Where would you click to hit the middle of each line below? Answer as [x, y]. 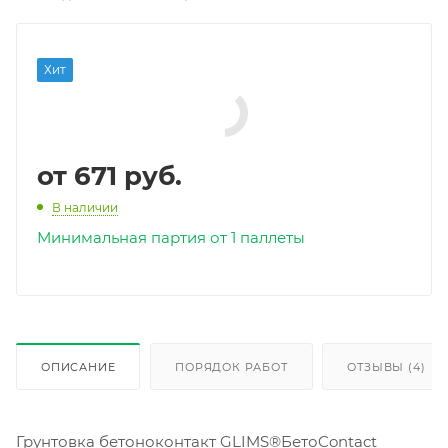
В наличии [85, 207]
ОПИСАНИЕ [78, 366]
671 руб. [128, 176]
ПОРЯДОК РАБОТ [231, 366]
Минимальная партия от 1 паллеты [171, 237]
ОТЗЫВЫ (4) [386, 366]
